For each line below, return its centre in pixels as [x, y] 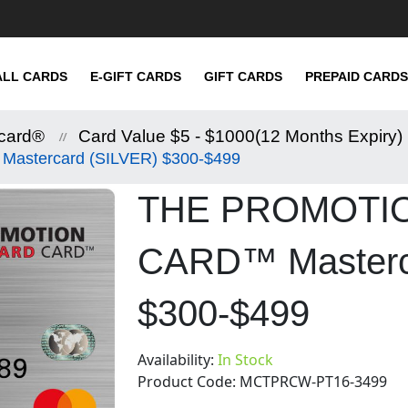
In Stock [246, 359]
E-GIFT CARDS [136, 76]
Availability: [178, 359]
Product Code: [187, 381]
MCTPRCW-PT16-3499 [314, 381]
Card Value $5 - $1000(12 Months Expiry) [240, 136]
